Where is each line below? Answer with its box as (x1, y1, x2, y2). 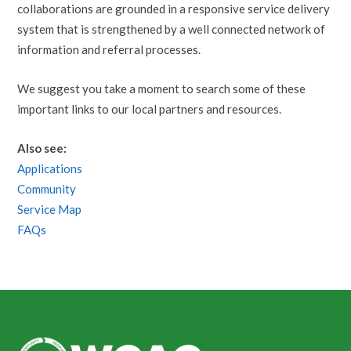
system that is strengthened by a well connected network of (17, 22, 326, 37)
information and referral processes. (17, 42, 201, 57)
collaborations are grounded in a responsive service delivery (17, 2, 331, 16)
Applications (17, 161, 83, 176)
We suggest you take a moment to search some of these (17, 81, 306, 96)
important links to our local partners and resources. (17, 102, 282, 117)
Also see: (17, 141, 67, 156)
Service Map (17, 202, 82, 217)
